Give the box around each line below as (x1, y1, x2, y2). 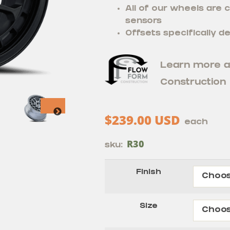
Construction (160, 78, 226, 88)
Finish (136, 169, 162, 177)
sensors (125, 17, 162, 26)
